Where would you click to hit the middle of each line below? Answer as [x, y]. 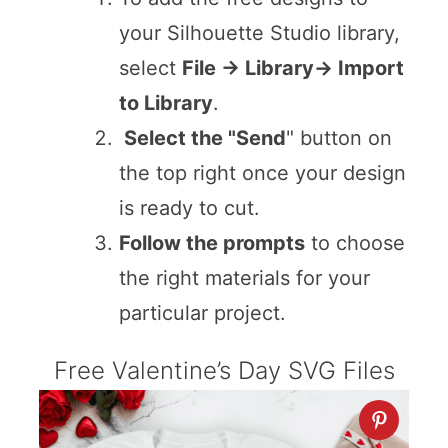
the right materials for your [244, 278]
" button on [338, 138]
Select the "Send [202, 138]
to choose [354, 243]
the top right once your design [262, 173]
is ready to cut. [189, 208]
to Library [165, 103]
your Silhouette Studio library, [259, 33]
